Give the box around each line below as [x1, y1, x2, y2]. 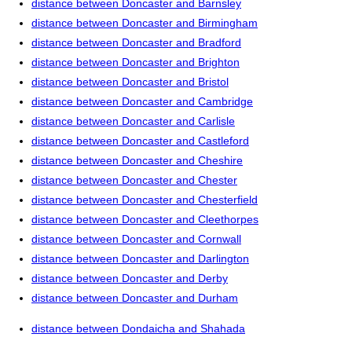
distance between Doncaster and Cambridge [31, 95, 253, 108]
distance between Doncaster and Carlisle [31, 115, 235, 128]
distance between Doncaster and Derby [31, 272, 228, 285]
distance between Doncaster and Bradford [31, 36, 241, 49]
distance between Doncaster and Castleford [31, 134, 249, 148]
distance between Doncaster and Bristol [31, 75, 229, 89]
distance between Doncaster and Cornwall [31, 233, 241, 246]
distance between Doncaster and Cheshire [31, 154, 243, 167]
